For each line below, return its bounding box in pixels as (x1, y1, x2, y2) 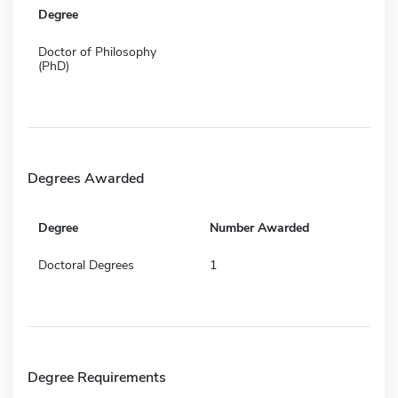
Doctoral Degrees (38, 256, 134, 274)
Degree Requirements (28, 367, 166, 387)
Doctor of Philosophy (38, 43, 156, 60)
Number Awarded (210, 219, 309, 236)
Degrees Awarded (28, 168, 144, 188)
